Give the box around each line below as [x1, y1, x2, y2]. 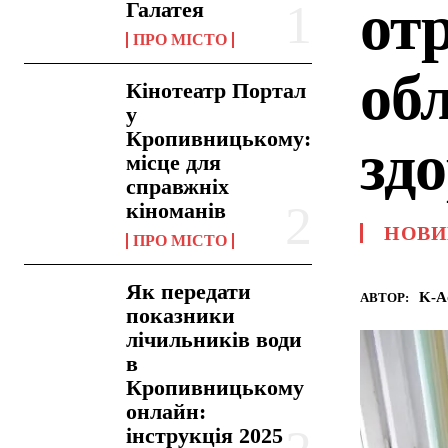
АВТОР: [360, 289, 409, 305]
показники [126, 303, 236, 328]
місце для [126, 150, 222, 175]
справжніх [126, 174, 230, 199]
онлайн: [126, 399, 207, 424]
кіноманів [126, 198, 227, 223]
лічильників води [126, 327, 303, 352]
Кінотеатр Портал [126, 78, 307, 103]
